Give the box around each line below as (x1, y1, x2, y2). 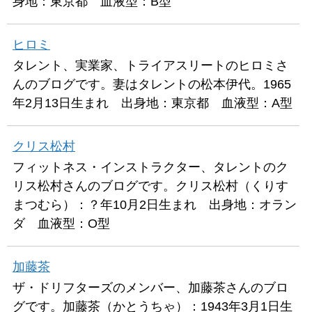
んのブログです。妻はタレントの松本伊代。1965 (13, 77, 291, 91)
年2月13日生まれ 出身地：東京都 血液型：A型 (13, 96, 292, 110)
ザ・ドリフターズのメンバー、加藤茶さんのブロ (13, 281, 288, 295)
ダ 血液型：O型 (13, 217, 110, 231)
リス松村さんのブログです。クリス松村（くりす (13, 179, 288, 193)
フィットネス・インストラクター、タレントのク (13, 160, 288, 174)
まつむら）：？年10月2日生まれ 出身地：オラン (13, 198, 297, 212)
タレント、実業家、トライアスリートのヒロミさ (13, 58, 288, 72)
